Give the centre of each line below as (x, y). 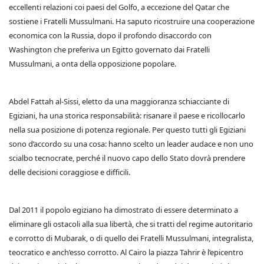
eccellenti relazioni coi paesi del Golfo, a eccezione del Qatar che (119, 7)
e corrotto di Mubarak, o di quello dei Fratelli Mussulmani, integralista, (131, 238)
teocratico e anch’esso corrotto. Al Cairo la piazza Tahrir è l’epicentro (126, 252)
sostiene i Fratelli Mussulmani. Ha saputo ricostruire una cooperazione (132, 21)
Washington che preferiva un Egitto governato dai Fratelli (109, 49)
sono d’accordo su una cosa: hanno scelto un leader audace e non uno (131, 144)
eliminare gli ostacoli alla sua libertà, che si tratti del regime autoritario (131, 224)
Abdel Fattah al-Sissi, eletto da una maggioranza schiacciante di (119, 101)
